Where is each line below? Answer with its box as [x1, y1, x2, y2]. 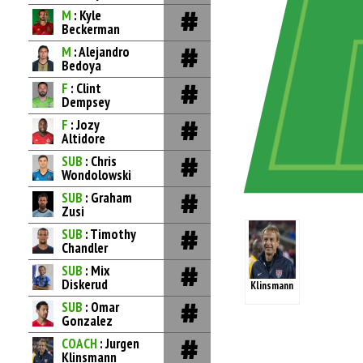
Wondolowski [62, 166, 131, 184]
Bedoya [62, 57, 101, 75]
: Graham [85, 189, 132, 207]
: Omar [85, 298, 119, 316]
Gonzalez [62, 312, 113, 330]
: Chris [85, 152, 117, 170]
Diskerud [62, 275, 108, 293]
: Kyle [74, 6, 101, 24]
